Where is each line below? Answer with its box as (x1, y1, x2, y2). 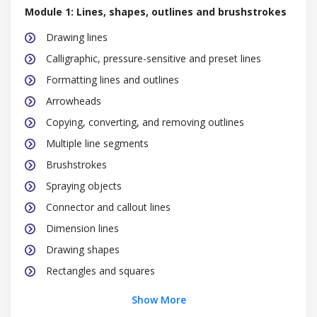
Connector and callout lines (46, 200, 171, 214)
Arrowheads (46, 93, 101, 108)
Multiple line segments (46, 136, 149, 150)
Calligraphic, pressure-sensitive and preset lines (46, 51, 261, 65)
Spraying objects (46, 178, 122, 192)
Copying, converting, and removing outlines (46, 115, 244, 129)
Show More (131, 292, 186, 306)
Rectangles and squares (46, 263, 155, 277)
